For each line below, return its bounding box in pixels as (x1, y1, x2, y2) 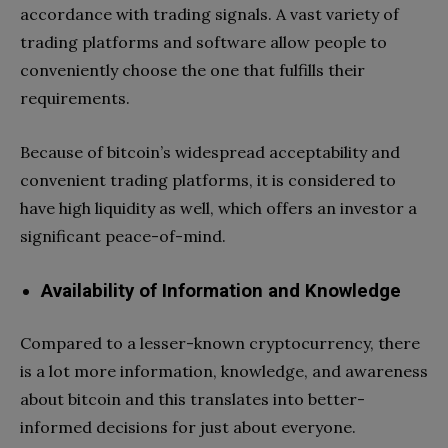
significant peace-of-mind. (20, 225, 226, 246)
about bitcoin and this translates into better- (20, 388, 365, 409)
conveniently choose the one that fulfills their (20, 59, 365, 80)
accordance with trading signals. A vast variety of (20, 3, 399, 24)
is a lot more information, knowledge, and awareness (20, 360, 428, 381)
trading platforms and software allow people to (20, 31, 387, 52)
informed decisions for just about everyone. (20, 416, 360, 437)
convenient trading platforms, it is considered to (20, 169, 396, 190)
